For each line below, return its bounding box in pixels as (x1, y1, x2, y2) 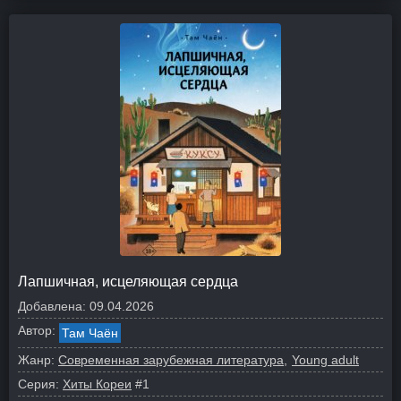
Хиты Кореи (63, 377, 132, 391)
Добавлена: (18, 299, 86, 313)
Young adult (292, 353, 359, 367)
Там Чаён (62, 326, 118, 340)
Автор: (18, 323, 55, 337)
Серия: (18, 377, 59, 391)
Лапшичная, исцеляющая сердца (18, 274, 238, 289)
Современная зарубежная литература (58, 353, 284, 367)
